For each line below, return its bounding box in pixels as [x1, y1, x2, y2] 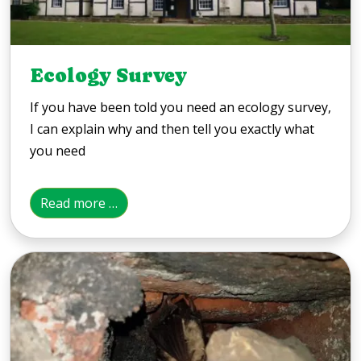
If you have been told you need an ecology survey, [30, 98, 331, 117]
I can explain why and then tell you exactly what [30, 120, 314, 139]
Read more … [40, 194, 118, 213]
